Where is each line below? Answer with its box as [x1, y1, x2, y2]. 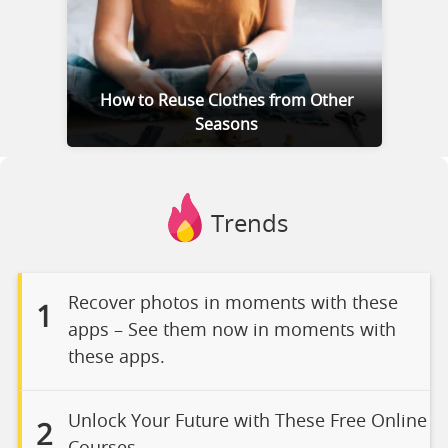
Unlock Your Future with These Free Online [67, 412, 427, 431]
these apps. [67, 348, 165, 367]
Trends [210, 212, 288, 237]
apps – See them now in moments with [67, 321, 396, 340]
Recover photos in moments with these [67, 294, 398, 313]
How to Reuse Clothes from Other [99, 92, 354, 109]
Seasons [195, 116, 258, 133]
